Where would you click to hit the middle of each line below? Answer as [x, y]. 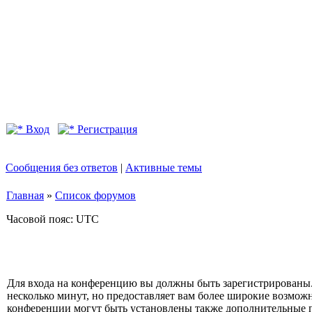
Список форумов [95, 195]
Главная [25, 195]
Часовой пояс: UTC [53, 219]
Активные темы [164, 167]
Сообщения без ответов [62, 167]
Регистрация [106, 129]
